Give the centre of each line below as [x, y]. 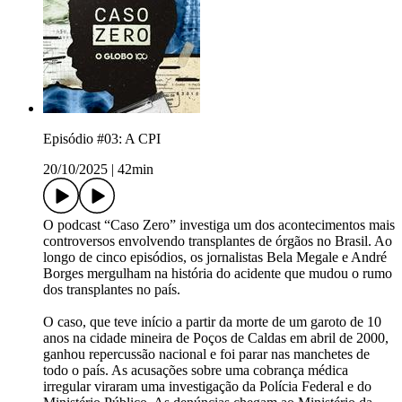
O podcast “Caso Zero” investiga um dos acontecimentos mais [219, 225]
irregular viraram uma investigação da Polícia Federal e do [207, 387]
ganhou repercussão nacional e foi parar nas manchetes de [206, 354]
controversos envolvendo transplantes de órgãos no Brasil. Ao [218, 241]
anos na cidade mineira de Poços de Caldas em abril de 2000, [216, 338]
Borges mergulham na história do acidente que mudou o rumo [218, 274]
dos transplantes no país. [112, 290]
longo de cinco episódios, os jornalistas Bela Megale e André [215, 258]
